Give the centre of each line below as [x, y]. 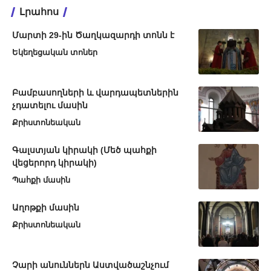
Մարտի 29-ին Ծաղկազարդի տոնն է [93, 35]
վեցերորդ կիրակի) [54, 162]
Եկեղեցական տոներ [55, 52]
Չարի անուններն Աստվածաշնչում [90, 265]
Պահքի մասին [41, 180]
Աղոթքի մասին [46, 207]
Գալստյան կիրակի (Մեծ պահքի [84, 150]
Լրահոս [39, 11]
